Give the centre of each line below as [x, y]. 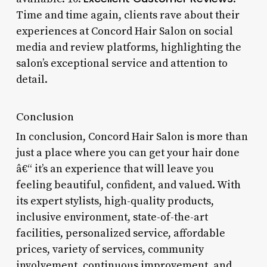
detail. [32, 79]
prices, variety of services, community [110, 249]
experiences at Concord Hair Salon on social [124, 31]
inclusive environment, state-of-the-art [112, 217]
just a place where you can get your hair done [128, 153]
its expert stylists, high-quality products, [115, 201]
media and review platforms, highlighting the [128, 47]
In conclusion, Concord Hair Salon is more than [132, 136]
